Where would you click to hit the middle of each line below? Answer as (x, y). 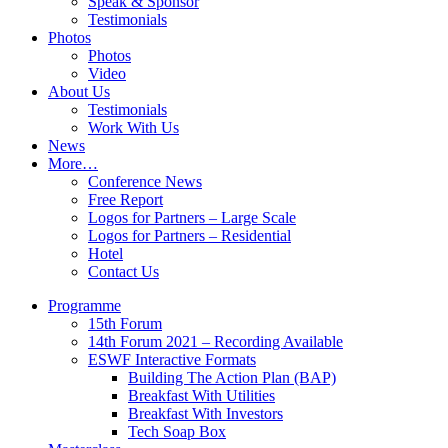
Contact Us (123, 271)
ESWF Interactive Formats (172, 359)
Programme (84, 305)
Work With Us (133, 127)
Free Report (125, 199)
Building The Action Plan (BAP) (232, 377)
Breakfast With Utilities (201, 395)
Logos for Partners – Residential (189, 235)
